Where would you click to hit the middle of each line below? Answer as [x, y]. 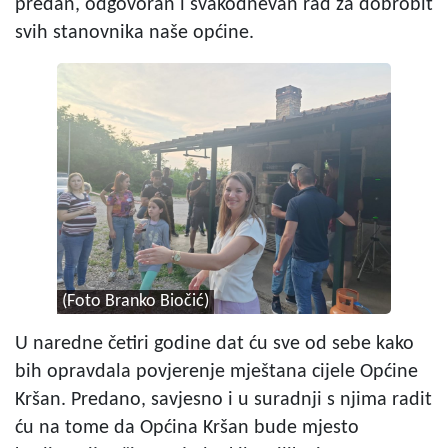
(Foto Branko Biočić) [135, 301]
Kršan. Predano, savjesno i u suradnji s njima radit [223, 399]
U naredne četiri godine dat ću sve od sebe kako [214, 343]
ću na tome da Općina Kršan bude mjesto [187, 427]
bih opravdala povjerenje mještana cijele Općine [216, 371]
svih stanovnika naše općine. [134, 32]
